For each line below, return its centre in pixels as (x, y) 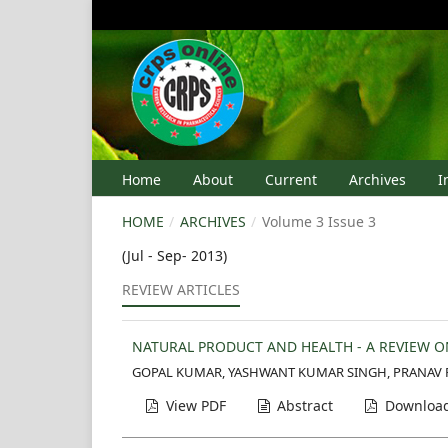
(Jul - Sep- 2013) (174, 255)
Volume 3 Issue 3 (318, 221)
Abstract (303, 405)
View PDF (193, 405)
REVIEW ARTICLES (181, 289)
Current (291, 179)
